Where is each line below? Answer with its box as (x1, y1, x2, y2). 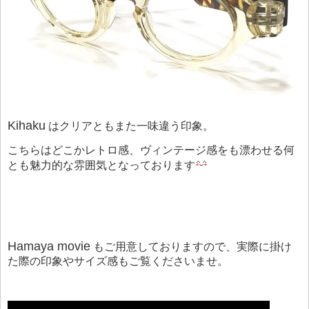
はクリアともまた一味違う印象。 (46, 120, 214, 132)
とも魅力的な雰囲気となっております (8, 159, 195, 172)
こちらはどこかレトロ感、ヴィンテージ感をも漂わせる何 (8, 144, 295, 157)
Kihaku (8, 119, 46, 133)
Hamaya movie (8, 239, 90, 254)
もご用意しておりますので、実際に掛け (90, 241, 292, 253)
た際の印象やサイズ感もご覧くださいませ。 (8, 255, 228, 268)
